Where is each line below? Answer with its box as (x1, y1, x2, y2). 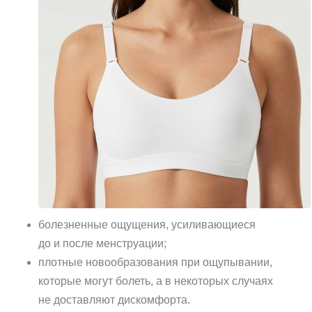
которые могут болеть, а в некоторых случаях (38, 275, 273, 287)
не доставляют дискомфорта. (38, 294, 190, 306)
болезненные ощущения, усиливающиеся (38, 219, 256, 231)
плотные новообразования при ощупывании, (38, 256, 272, 268)
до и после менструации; (38, 237, 166, 249)
